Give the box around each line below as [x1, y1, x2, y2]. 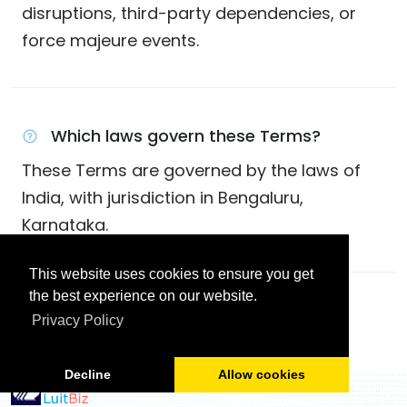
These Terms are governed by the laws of [22, 159, 361, 182]
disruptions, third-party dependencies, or [22, 2, 356, 25]
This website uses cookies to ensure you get [29, 266, 313, 283]
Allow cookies [218, 367, 305, 382]
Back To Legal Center [140, 303, 279, 321]
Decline [64, 367, 111, 382]
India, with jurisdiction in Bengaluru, [22, 186, 303, 209]
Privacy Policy [32, 313, 124, 329]
